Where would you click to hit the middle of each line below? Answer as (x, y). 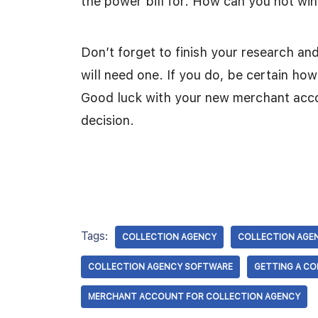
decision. (108, 120)
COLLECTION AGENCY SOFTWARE (160, 267)
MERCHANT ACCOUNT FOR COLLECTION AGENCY (194, 297)
